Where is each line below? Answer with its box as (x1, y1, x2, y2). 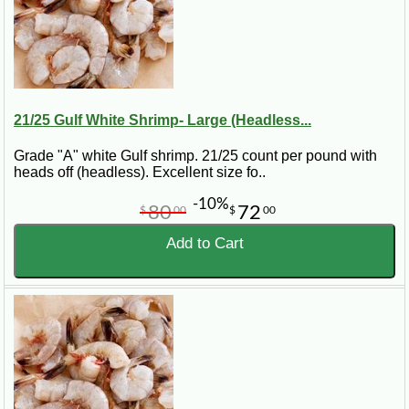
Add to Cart (165, 234, 244, 252)
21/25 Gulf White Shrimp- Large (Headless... (14, 111, 311, 128)
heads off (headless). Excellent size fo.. (14, 163, 266, 180)
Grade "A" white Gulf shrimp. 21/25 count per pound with (14, 147, 377, 163)
